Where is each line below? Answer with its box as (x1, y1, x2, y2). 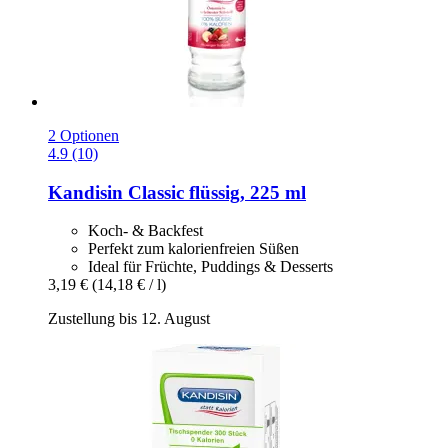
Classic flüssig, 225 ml (123, 181, 306, 203)
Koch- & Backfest (88, 222, 203, 240)
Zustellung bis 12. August (48, 310, 210, 328)
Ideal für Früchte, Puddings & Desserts (88, 258, 333, 276)
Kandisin (48, 181, 123, 203)
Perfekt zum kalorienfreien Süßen (88, 240, 299, 258)
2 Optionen (48, 126, 119, 144)
